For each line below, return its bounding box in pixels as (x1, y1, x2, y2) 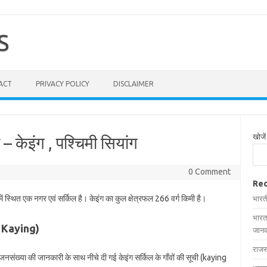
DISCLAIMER (113, 80, 154, 88)
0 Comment (188, 167, 231, 176)
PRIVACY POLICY (36, 80, 89, 88)
